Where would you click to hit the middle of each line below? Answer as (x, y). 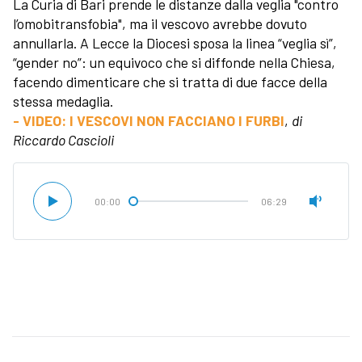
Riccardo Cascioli (63, 139)
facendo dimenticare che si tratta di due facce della (170, 81)
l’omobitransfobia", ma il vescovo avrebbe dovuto (160, 23)
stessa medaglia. (63, 101)
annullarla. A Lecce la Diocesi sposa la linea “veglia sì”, (175, 42)
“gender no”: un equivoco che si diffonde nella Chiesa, (174, 62)
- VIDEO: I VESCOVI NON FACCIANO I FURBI (149, 120)
